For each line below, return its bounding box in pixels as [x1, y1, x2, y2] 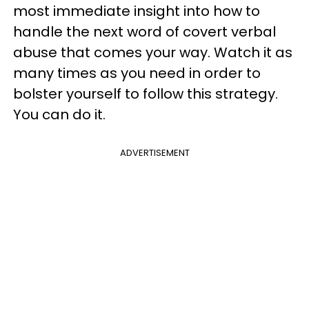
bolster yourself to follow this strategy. [13, 83, 278, 103]
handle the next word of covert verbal [13, 21, 276, 41]
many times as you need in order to [13, 63, 261, 83]
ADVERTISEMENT [119, 146, 190, 159]
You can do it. [13, 104, 106, 124]
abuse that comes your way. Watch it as [13, 42, 292, 62]
